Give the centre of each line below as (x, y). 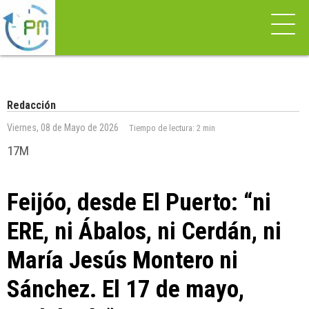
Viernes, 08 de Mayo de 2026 (63, 128)
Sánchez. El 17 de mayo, (126, 289)
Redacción (31, 105)
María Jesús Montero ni (122, 260)
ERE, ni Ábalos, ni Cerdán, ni (144, 231)
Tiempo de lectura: (163, 128)
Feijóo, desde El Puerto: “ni (139, 202)
